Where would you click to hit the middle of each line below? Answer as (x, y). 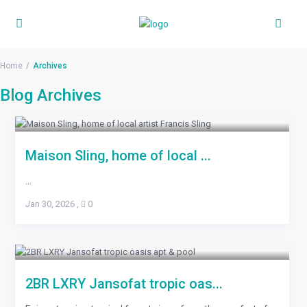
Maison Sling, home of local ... (118, 156)
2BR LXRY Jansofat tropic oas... (124, 284)
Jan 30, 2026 (50, 204)
